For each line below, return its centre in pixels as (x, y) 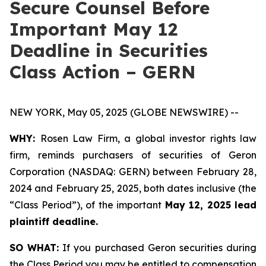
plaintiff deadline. (54, 221)
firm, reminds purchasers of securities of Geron (133, 155)
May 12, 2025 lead (210, 205)
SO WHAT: (34, 248)
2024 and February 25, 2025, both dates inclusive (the (133, 188)
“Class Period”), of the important (87, 205)
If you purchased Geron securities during (158, 248)
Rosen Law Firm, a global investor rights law (148, 138)
